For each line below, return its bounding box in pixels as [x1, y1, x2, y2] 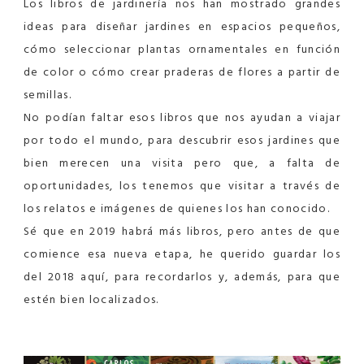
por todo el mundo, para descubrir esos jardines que [24, 130, 340, 149]
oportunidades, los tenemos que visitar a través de [24, 175, 340, 195]
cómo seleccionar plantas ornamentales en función [24, 39, 340, 58]
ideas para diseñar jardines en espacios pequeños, [24, 16, 340, 36]
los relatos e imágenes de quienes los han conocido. [24, 198, 331, 218]
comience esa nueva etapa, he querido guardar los [24, 244, 340, 263]
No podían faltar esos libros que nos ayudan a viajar [24, 107, 340, 127]
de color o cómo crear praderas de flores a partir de [24, 62, 340, 81]
